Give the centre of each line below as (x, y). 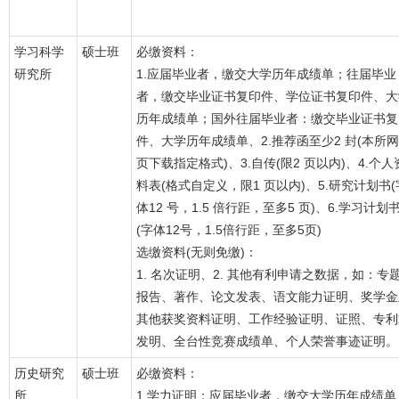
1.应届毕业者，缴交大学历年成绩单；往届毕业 (266, 74)
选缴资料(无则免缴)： (197, 252)
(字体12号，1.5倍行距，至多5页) (229, 230)
